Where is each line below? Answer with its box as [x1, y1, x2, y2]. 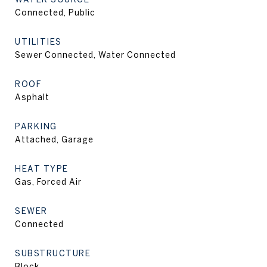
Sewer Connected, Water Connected [15, 50, 176, 60]
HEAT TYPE [15, 164, 69, 173]
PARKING [15, 122, 57, 131]
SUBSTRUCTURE [15, 249, 91, 258]
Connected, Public [15, 8, 95, 17]
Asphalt [15, 92, 49, 102]
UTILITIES [15, 37, 62, 46]
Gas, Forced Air [15, 177, 82, 187]
